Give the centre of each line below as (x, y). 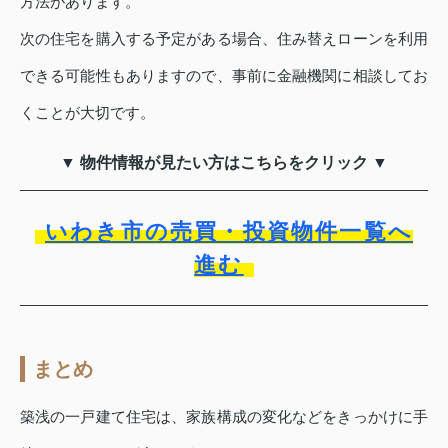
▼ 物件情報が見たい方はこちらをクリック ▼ (224, 162)
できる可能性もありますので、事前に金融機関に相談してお (224, 75)
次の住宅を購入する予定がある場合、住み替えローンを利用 (224, 38)
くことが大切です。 (87, 112)
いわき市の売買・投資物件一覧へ (229, 231)
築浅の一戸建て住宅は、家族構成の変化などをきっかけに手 (224, 416)
